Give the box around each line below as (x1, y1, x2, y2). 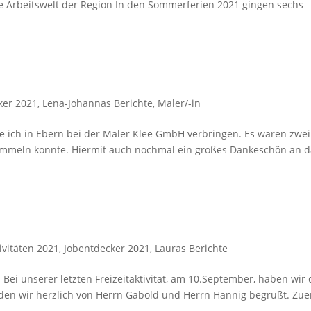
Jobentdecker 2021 (63, 241, 150, 255)
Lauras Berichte (154, 241, 228, 255)
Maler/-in (157, 96, 201, 110)
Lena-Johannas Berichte (42, 96, 153, 110)
